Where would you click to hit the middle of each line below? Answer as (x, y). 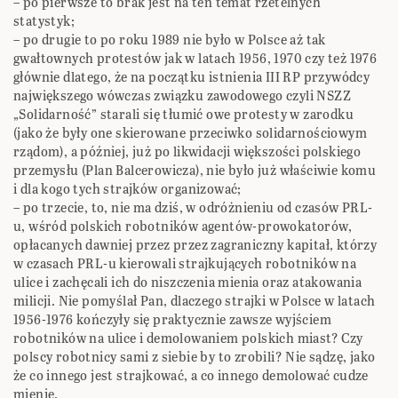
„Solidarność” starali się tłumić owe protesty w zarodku (183, 115)
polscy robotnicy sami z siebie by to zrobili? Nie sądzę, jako (195, 357)
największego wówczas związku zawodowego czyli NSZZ (182, 96)
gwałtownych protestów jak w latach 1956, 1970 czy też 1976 (195, 59)
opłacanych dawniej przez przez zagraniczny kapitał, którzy (195, 245)
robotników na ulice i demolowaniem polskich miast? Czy (188, 338)
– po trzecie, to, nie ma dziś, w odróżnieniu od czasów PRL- (193, 208)
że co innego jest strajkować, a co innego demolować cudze (191, 376)
